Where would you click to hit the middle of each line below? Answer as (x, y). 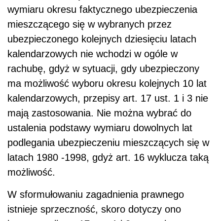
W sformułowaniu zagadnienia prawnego (96, 195)
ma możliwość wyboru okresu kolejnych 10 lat (107, 84)
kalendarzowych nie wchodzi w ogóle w (92, 54)
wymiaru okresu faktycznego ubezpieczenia (102, 10)
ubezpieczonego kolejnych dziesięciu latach (102, 39)
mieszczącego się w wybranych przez (90, 24)
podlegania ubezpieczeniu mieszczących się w (108, 143)
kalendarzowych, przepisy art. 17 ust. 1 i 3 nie (108, 98)
